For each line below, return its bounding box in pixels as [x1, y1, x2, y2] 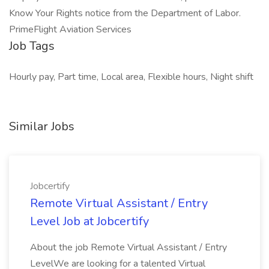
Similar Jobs [9, 118, 74, 134]
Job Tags [9, 38, 55, 54]
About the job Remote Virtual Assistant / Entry [30, 241, 227, 254]
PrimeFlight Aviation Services [9, 23, 131, 36]
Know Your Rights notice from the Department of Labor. [9, 7, 241, 20]
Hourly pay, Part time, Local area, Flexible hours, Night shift [9, 70, 253, 83]
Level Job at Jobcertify [30, 213, 149, 229]
